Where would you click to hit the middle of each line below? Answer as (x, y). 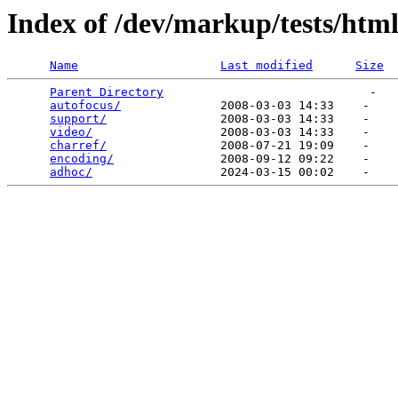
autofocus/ (85, 106)
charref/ (78, 146)
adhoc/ (71, 172)
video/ (71, 132)
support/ (78, 119)
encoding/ (82, 159)
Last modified (267, 66)
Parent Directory (107, 92)
